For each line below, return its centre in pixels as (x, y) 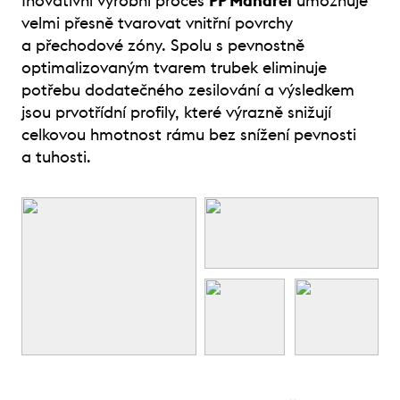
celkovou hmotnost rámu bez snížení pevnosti (189, 134)
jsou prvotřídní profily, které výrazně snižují (176, 112)
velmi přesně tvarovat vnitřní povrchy (157, 23)
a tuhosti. (56, 157)
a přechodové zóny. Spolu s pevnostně (163, 45)
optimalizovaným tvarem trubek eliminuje (174, 67)
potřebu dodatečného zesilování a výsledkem (188, 90)
